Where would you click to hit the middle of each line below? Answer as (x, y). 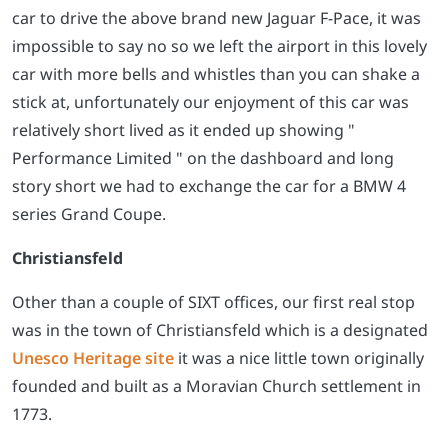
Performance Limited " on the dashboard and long (203, 157)
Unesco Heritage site (93, 357)
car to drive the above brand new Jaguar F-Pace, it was (216, 17)
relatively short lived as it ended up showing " (183, 129)
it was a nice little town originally (299, 357)
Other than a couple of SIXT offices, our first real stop (213, 301)
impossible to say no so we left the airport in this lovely (219, 45)
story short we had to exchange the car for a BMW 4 (209, 185)
